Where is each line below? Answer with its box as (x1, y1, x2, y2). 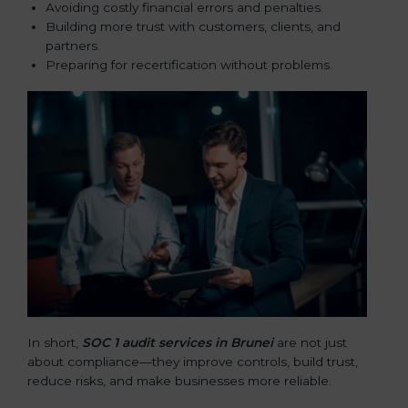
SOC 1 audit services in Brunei (82, 335, 273, 351)
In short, (27, 335, 82, 351)
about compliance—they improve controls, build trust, (27, 354, 358, 370)
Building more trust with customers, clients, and (46, 18, 341, 34)
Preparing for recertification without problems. (46, 56, 332, 72)
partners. (46, 37, 100, 53)
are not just (273, 335, 347, 351)
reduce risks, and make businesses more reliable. (27, 373, 331, 389)
